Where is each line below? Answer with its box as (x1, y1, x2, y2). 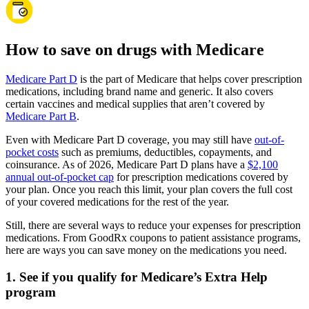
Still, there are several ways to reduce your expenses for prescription (6, 219, 301, 232)
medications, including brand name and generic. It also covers (6, 86, 273, 98)
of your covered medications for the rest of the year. (6, 196, 229, 208)
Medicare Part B (6, 110, 77, 123)
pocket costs (6, 146, 59, 159)
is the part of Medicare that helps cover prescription (77, 73, 302, 86)
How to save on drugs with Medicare (6, 41, 264, 59)
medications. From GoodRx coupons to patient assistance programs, (6, 232, 301, 244)
